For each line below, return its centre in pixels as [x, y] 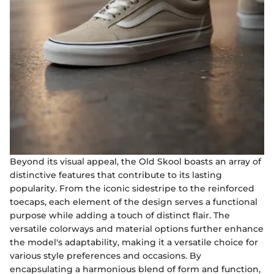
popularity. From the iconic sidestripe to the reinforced [132, 188]
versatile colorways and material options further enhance [137, 228]
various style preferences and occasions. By [106, 255]
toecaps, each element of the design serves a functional [134, 202]
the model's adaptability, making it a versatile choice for [134, 242]
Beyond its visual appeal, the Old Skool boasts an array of [135, 161]
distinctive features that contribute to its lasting [116, 175]
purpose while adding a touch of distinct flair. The [120, 215]
